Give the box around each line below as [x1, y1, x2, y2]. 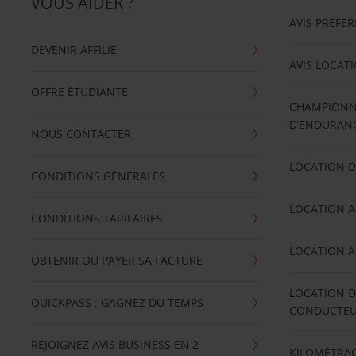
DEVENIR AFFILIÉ [30, 42, 117, 57]
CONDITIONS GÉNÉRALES [30, 168, 165, 184]
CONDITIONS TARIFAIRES [30, 211, 163, 226]
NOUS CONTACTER [30, 126, 131, 141]
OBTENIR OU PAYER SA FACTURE [30, 253, 203, 268]
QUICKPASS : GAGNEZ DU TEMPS [30, 295, 203, 310]
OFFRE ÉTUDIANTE [30, 84, 128, 99]
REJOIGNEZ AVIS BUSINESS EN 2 [30, 337, 199, 352]
